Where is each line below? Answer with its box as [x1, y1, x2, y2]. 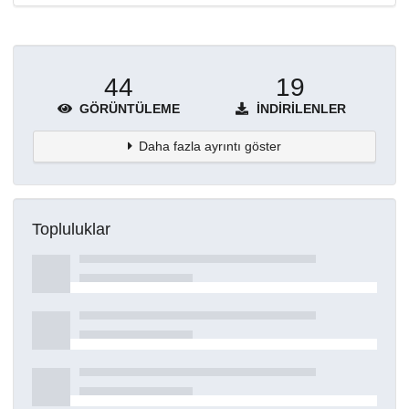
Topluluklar [32, 220, 110, 239]
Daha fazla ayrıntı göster [139, 138, 282, 153]
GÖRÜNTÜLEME [76, 100, 180, 116]
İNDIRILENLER [253, 100, 346, 116]
